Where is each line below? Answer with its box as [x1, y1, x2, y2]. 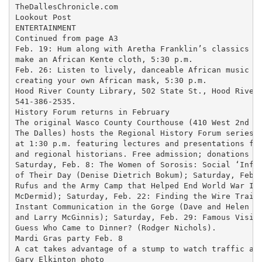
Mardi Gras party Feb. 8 [15, 233, 123, 243]
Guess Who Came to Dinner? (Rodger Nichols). [15, 223, 216, 232]
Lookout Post [15, 12, 71, 22]
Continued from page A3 [15, 33, 118, 43]
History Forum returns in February [15, 107, 170, 116]
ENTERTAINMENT [15, 23, 76, 32]
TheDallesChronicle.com [15, 2, 118, 11]
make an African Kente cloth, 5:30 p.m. [15, 54, 193, 64]
